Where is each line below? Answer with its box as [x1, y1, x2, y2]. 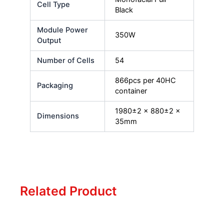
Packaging [37, 80, 73, 90]
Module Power [37, 25, 88, 34]
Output [37, 35, 61, 45]
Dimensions [37, 111, 79, 120]
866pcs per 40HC [114, 75, 176, 85]
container [114, 86, 147, 95]
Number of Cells [37, 55, 95, 65]
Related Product [20, 183, 117, 198]
